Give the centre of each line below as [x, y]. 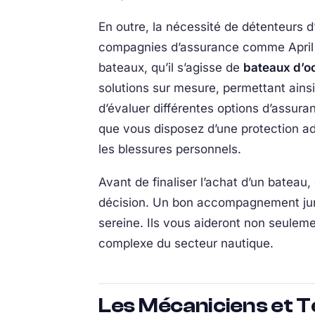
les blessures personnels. [170, 149]
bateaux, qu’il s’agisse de [171, 67]
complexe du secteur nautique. [186, 243]
